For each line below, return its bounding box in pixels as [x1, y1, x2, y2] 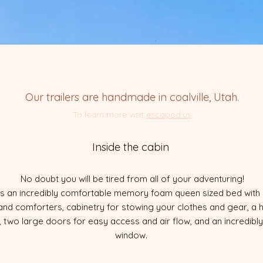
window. [114, 230, 150, 241]
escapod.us [146, 109, 191, 120]
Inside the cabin [92, 140, 172, 154]
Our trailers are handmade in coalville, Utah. [25, 90, 239, 104]
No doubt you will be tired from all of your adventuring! [20, 173, 244, 184]
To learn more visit [73, 109, 146, 120]
